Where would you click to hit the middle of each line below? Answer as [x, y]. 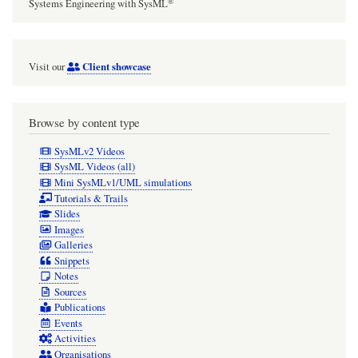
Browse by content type [84, 123]
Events [68, 323]
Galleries [73, 245]
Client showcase [115, 67]
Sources [70, 292]
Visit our [48, 67]
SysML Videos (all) [94, 167]
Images [69, 229]
